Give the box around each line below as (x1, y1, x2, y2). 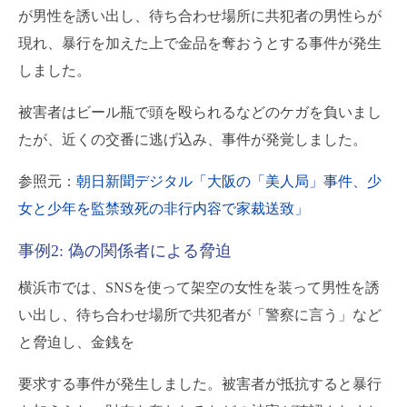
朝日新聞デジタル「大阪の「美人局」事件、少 (76, 173, 382, 189)
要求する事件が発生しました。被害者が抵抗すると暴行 (18, 375, 382, 392)
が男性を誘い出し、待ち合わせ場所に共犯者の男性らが (18, 7, 382, 24)
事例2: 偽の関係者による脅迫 (18, 241, 232, 260)
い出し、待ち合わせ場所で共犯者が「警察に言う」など (18, 306, 382, 323)
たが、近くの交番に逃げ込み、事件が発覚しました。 (18, 131, 367, 147)
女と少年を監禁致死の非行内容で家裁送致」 (18, 200, 309, 216)
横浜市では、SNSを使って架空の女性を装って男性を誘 (18, 279, 380, 295)
